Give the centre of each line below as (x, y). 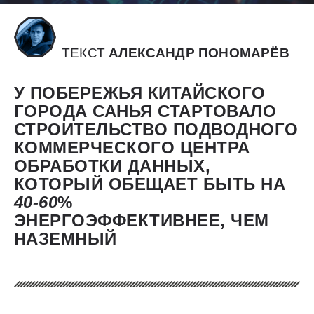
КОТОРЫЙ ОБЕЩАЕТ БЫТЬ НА (150, 184)
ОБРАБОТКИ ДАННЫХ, (112, 166)
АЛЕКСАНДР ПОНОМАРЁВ (199, 53)
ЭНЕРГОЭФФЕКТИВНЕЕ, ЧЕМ (142, 221)
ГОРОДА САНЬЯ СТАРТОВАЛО (145, 111)
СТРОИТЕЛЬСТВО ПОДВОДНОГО (156, 130)
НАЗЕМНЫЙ (66, 239)
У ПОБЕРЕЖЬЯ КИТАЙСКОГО (140, 93)
